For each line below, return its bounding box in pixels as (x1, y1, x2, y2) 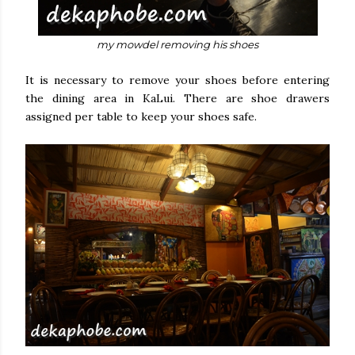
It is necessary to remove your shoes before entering (25, 73, 330, 88)
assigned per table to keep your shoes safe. (25, 109, 260, 124)
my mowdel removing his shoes (97, 38, 258, 52)
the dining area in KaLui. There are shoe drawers (25, 91, 330, 106)
